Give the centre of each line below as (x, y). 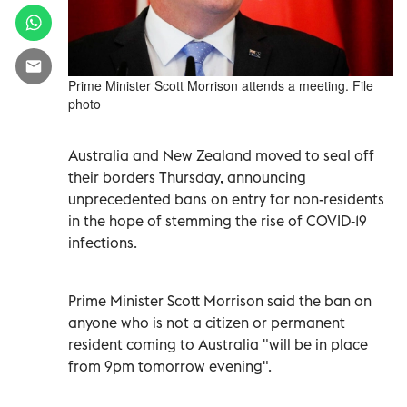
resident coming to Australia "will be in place (218, 344)
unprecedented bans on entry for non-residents (226, 199)
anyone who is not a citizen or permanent (207, 322)
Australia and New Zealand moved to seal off (221, 155)
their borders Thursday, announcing (187, 177)
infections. (103, 242)
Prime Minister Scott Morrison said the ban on (220, 300)
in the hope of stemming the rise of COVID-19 (218, 220)
